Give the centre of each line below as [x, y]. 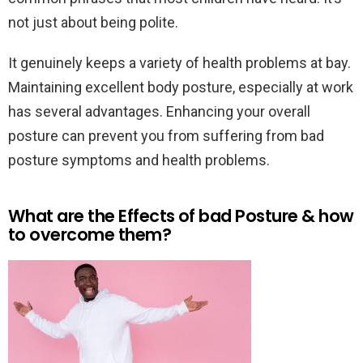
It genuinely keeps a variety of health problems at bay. [179, 62]
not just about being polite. [93, 22]
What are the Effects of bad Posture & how [181, 216]
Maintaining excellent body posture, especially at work [181, 87]
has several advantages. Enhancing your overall [159, 111]
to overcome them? [90, 234]
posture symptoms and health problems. [139, 160]
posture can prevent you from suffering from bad [166, 135]
